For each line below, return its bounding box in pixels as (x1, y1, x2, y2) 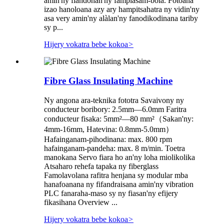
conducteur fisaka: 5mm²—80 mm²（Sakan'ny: (44, 114, 193, 123)
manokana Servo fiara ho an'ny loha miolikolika (44, 152, 195, 161)
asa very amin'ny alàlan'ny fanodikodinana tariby (44, 14, 198, 23)
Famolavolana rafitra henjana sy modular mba (44, 170, 188, 179)
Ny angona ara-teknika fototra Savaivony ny (44, 95, 184, 104)
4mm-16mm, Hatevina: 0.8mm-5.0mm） (44, 124, 173, 133)
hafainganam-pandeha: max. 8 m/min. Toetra (44, 143, 185, 152)
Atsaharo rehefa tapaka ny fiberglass (44, 161, 158, 170)
